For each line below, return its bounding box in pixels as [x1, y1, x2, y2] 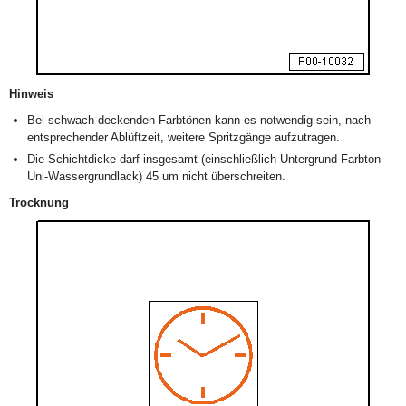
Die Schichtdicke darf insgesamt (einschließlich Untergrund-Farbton [27, 152, 381, 166]
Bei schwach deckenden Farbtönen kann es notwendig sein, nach [27, 113, 371, 127]
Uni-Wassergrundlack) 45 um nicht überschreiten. [27, 169, 285, 183]
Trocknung [9, 196, 69, 209]
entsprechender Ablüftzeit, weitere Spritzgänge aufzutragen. [27, 130, 340, 144]
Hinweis [9, 87, 53, 101]
